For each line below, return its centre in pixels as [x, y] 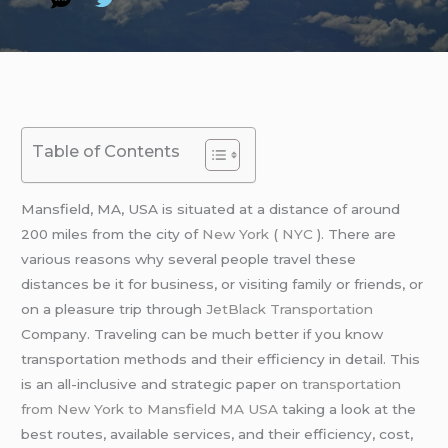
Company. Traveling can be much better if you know [202, 334]
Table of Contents [106, 151]
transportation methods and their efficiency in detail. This [221, 359]
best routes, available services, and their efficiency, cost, [217, 434]
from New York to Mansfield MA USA [150, 409]
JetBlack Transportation [290, 309]
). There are [355, 234]
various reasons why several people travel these [189, 259]
